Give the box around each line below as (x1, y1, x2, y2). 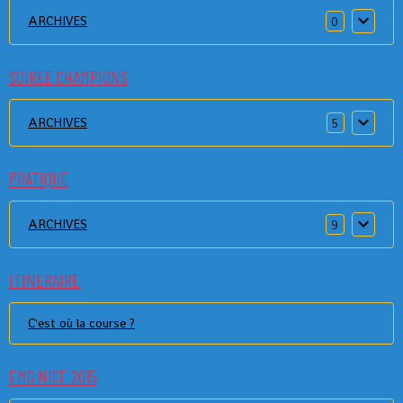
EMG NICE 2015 (9, 365, 97, 387)
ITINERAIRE (9, 269, 80, 291)
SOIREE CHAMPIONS (9, 66, 128, 87)
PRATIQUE (9, 167, 68, 189)
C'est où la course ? (28, 315, 135, 331)
